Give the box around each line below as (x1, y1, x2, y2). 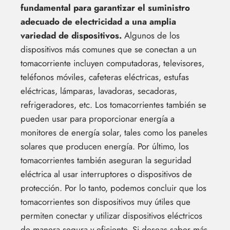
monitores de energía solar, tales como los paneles (21, 126, 207, 139)
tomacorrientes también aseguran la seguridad (21, 154, 191, 167)
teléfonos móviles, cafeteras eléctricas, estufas (21, 71, 189, 84)
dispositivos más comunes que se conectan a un (21, 43, 197, 56)
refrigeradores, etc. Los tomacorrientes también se (21, 99, 206, 111)
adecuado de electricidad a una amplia (21, 15, 176, 28)
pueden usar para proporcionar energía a (21, 112, 175, 125)
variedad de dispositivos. (21, 29, 122, 42)
